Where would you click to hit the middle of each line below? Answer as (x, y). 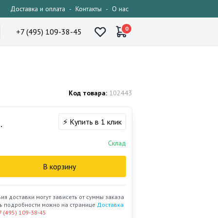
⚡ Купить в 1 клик (92, 122)
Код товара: (88, 93)
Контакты (89, 9)
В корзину (60, 166)
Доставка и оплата (38, 9)
